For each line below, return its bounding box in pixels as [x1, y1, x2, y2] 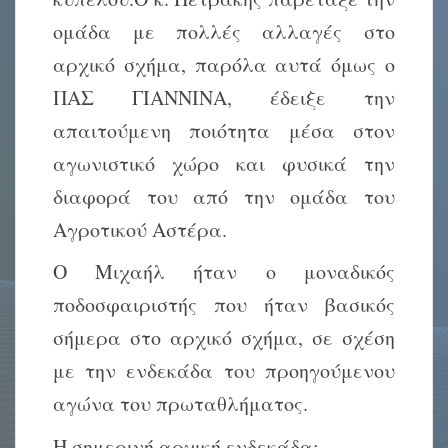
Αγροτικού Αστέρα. [53, 215, 228, 243]
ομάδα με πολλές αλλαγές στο [53, 17, 395, 45]
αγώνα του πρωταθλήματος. [53, 390, 309, 418]
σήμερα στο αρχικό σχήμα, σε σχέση [53, 324, 395, 352]
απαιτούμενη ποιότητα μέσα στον [53, 116, 395, 144]
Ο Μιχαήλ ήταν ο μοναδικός [53, 258, 395, 286]
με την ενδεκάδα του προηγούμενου [53, 357, 395, 385]
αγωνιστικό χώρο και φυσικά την [53, 149, 395, 177]
